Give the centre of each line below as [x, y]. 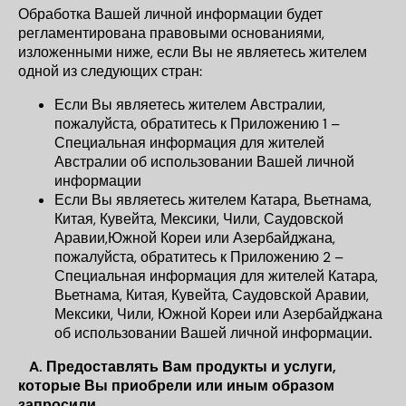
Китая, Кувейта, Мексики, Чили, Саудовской [199, 219]
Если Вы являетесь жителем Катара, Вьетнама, [213, 200]
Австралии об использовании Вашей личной [204, 162]
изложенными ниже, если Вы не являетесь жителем [193, 52]
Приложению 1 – [285, 124]
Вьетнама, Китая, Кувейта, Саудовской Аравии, [212, 295]
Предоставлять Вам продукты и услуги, [192, 367]
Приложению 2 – [287, 257]
